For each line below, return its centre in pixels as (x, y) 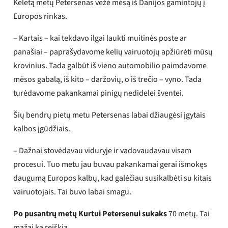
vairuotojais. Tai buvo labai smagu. (73, 192)
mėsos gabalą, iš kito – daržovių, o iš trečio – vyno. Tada (108, 79)
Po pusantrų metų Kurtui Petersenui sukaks (90, 213)
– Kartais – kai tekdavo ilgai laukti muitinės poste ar (100, 38)
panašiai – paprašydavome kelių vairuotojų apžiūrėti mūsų (113, 52)
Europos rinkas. (40, 16)
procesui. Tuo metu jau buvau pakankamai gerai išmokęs (110, 164)
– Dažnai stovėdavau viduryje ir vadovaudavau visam (103, 150)
